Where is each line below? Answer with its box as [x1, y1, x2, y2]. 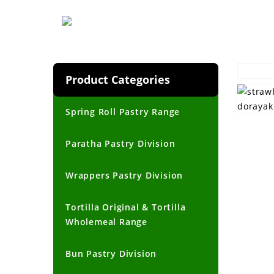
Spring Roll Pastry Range [65, 106, 180, 118]
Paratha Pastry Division [65, 138, 176, 150]
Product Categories [65, 72, 170, 87]
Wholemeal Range [65, 216, 148, 228]
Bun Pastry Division [65, 248, 157, 260]
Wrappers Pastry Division [65, 169, 183, 182]
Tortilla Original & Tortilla [65, 201, 186, 213]
